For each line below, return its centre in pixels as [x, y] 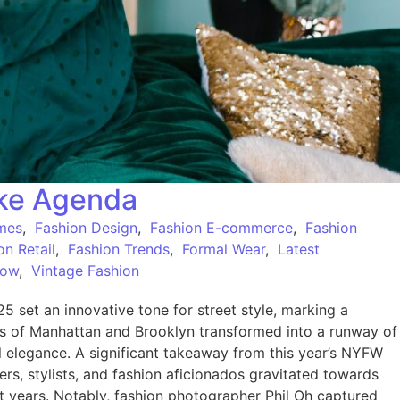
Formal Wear [224, 249]
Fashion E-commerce [221, 227]
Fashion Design [86, 227]
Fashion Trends [119, 249]
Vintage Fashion [85, 270]
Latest [299, 249]
